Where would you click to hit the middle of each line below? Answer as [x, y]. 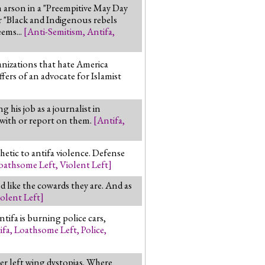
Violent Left [84, 164]
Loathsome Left [46, 229]
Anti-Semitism [55, 31]
